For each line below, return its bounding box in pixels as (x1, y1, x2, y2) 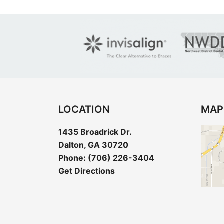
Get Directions (58, 166, 115, 176)
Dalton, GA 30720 (58, 140, 128, 150)
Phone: (58, 153, 88, 163)
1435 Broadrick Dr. (58, 127, 132, 137)
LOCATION (58, 103, 110, 115)
